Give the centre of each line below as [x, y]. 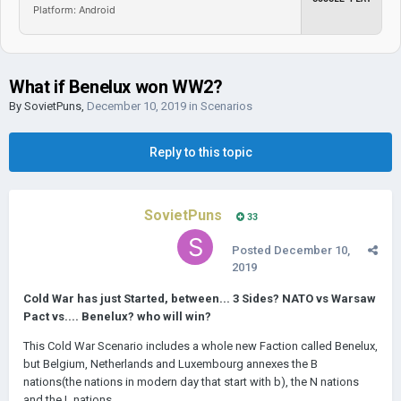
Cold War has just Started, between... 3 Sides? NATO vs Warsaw [200, 299]
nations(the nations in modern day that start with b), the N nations [191, 382]
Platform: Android [74, 9]
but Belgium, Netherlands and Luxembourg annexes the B [171, 364]
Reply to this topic [200, 152]
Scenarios [226, 106]
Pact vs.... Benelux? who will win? [117, 316]
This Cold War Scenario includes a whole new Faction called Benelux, [200, 346]
